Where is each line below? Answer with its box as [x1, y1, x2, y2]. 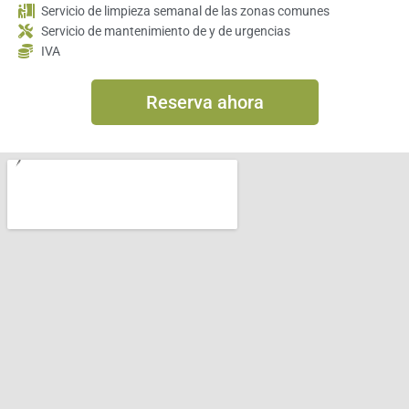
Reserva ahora [145, 90, 264, 113]
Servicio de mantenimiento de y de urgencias [41, 23, 290, 38]
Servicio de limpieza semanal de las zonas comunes [41, 3, 330, 18]
